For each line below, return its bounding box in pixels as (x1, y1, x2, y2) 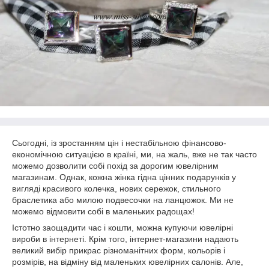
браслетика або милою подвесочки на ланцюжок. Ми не (12, 195, 234, 205)
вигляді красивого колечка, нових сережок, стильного (12, 184, 221, 193)
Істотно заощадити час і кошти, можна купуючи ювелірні (12, 223, 233, 232)
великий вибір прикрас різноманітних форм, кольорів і (12, 246, 225, 255)
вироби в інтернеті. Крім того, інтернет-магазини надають (12, 234, 238, 244)
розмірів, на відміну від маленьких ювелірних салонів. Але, (12, 257, 243, 267)
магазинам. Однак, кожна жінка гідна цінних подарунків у (12, 172, 236, 182)
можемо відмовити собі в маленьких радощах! (12, 207, 195, 216)
